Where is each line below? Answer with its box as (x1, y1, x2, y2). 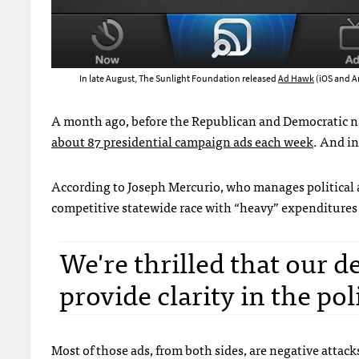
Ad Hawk (278, 72, 314, 86)
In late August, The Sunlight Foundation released (79, 72, 278, 86)
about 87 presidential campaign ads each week (51, 131, 313, 152)
